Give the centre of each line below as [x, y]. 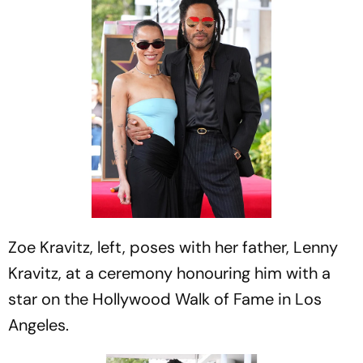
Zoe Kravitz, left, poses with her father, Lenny [173, 247]
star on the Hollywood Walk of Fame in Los [165, 299]
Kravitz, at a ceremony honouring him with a [169, 273]
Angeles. [38, 325]
